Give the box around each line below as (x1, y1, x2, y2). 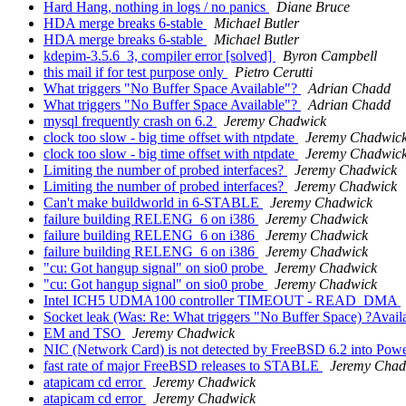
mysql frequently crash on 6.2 (43, 113, 217, 130)
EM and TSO (43, 325, 125, 342)
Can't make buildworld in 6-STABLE (43, 195, 263, 211)
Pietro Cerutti (235, 64, 313, 81)
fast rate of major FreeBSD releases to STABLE (43, 358, 323, 374)
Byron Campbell (283, 48, 377, 64)
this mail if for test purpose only (43, 64, 227, 81)
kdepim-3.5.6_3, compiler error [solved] (43, 48, 275, 64)
